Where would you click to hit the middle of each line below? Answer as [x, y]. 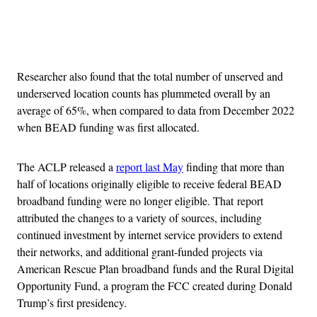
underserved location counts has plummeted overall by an [144, 93]
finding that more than [234, 166]
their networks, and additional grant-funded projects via [140, 251]
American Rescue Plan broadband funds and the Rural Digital [155, 268]
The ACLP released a [67, 166]
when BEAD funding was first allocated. [108, 127]
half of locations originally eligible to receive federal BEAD [149, 183]
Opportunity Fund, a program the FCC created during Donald [155, 285]
